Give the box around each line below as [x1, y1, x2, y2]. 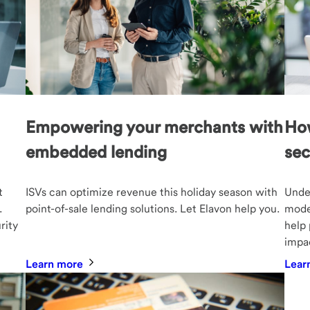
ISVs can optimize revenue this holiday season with [26, 185, 278, 199]
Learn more [26, 257, 86, 271]
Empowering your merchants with [26, 116, 284, 137]
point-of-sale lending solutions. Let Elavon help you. [26, 201, 280, 215]
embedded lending [26, 141, 167, 162]
